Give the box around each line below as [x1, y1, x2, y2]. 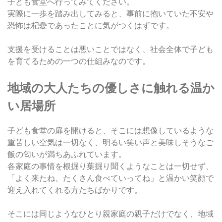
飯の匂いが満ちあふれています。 [7, 149, 126, 159]
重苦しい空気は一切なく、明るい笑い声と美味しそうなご [7, 137, 214, 147]
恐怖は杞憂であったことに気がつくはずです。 [7, 20, 174, 30]
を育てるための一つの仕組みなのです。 [7, 56, 150, 66]
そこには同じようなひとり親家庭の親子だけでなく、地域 [7, 209, 214, 219]
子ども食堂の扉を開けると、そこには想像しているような [7, 125, 214, 135]
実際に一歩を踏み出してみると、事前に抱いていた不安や [7, 8, 214, 18]
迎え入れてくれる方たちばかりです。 [7, 185, 142, 195]
